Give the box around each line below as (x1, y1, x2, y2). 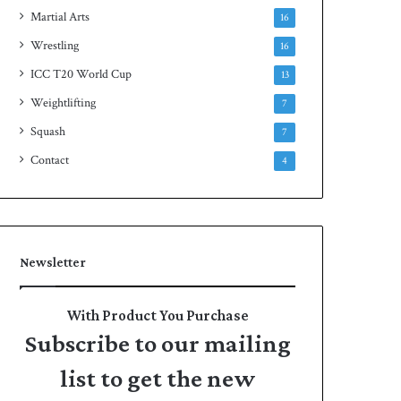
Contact (30, 152, 70, 168)
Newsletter (20, 255, 87, 269)
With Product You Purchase (66, 307, 249, 324)
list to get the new (60, 364, 255, 392)
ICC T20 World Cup (30, 66, 132, 82)
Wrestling (30, 38, 80, 54)
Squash (30, 124, 66, 140)
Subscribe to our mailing (24, 329, 291, 357)
